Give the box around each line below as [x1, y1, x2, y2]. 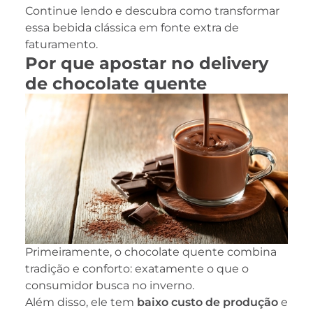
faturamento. [25, 37, 98, 51]
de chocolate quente [25, 73, 207, 94]
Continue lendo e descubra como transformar [25, 3, 279, 17]
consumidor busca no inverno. [25, 278, 194, 292]
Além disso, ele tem [25, 295, 137, 309]
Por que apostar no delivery [25, 52, 268, 73]
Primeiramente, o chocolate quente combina [25, 245, 277, 259]
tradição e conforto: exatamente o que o [25, 261, 249, 275]
